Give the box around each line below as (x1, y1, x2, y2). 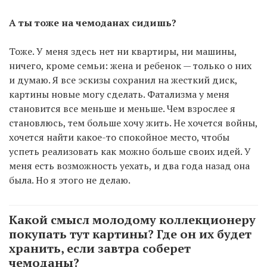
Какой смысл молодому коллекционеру (9, 211, 256, 228)
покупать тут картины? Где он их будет (9, 225, 252, 242)
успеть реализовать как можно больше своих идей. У (9, 144, 251, 158)
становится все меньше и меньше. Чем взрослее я (9, 101, 235, 115)
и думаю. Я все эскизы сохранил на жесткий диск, (9, 73, 237, 86)
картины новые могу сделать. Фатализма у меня (9, 87, 229, 101)
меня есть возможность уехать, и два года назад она (9, 159, 250, 172)
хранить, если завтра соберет (9, 240, 191, 256)
